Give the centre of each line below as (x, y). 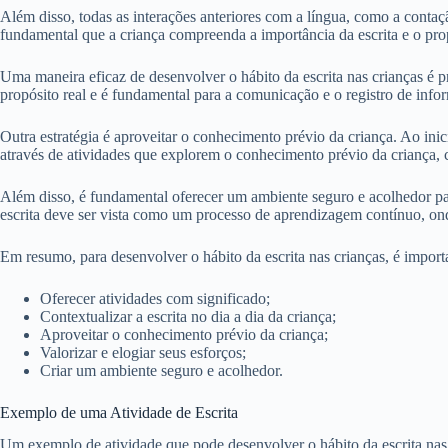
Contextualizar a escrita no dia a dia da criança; (188, 316)
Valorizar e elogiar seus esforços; (143, 352)
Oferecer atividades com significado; (155, 298)
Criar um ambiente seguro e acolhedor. (161, 370)
